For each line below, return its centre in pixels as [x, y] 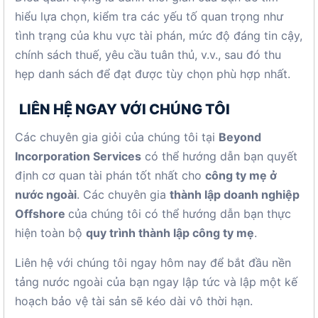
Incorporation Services [78, 156]
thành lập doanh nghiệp [235, 194]
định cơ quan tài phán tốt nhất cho [110, 175]
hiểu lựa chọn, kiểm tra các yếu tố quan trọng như [149, 16]
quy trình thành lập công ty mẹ [170, 233]
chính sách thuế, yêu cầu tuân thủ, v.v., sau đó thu [148, 55]
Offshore [42, 214]
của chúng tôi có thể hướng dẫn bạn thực [180, 214]
